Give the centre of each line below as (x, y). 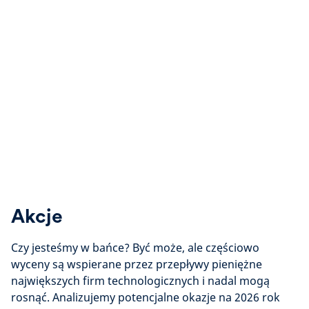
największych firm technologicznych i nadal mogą (140, 281)
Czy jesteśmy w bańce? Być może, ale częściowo (135, 248)
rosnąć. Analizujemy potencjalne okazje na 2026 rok (146, 297)
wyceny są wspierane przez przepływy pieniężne (137, 264)
